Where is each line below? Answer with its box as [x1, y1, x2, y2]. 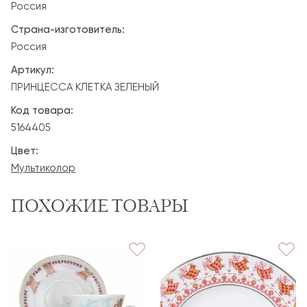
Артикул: [11, 64, 54, 76]
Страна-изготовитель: [11, 23, 125, 36]
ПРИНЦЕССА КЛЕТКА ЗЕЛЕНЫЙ [11, 81, 159, 93]
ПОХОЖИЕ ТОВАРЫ [11, 199, 188, 215]
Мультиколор [11, 162, 75, 174]
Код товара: [11, 104, 73, 116]
